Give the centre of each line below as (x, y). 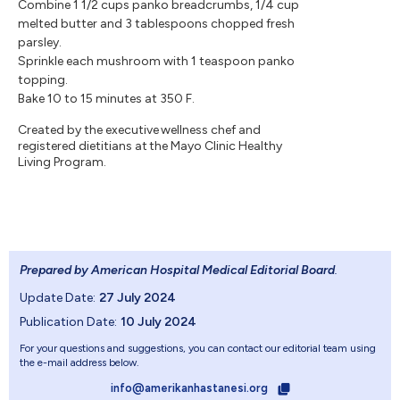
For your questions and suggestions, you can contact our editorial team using (198, 348)
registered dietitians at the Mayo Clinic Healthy (150, 146)
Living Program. (62, 162)
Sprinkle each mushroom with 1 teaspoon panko (156, 61)
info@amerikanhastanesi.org (190, 387)
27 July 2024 (137, 297)
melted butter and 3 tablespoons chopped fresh (156, 23)
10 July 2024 (158, 321)
